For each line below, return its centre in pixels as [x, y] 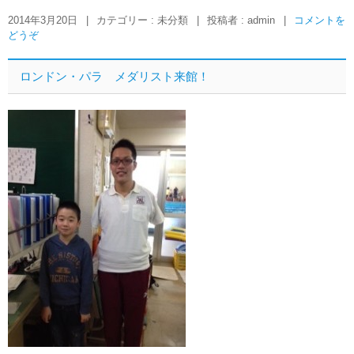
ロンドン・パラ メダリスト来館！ [115, 76]
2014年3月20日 [43, 20]
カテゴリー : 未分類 [144, 20]
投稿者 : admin [243, 20]
